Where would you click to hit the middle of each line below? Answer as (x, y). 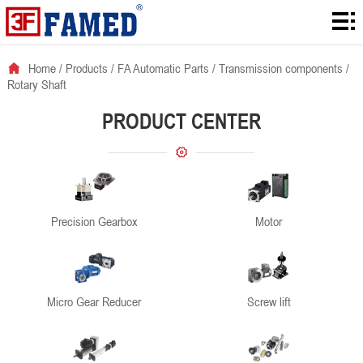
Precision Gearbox (94, 221)
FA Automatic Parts (163, 68)
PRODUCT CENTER (181, 121)
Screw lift (269, 301)
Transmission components (280, 68)
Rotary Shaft (36, 84)
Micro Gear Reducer (94, 301)
